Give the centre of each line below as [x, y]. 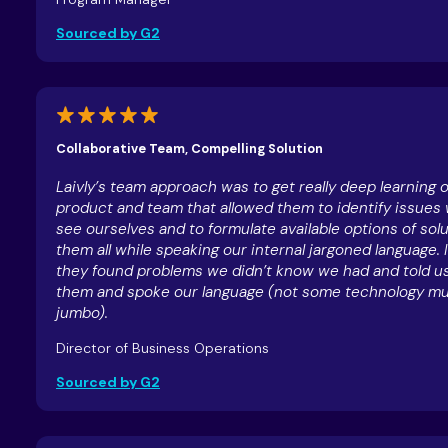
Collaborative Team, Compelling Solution [189, 148]
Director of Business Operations [162, 347]
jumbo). [81, 312]
